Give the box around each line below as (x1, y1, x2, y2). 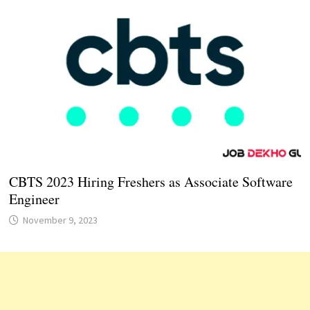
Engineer (8, 190, 60, 209)
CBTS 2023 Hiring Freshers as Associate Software (8, 172, 293, 192)
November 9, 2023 (22, 214, 98, 227)
